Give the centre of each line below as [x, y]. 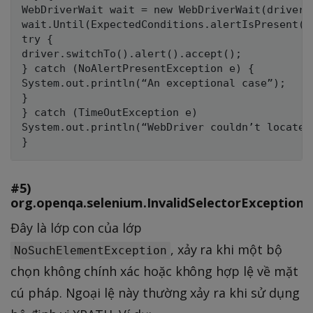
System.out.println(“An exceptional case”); [154, 83]
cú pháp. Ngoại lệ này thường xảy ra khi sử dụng [155, 292]
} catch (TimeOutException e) [110, 113]
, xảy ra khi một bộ [226, 249]
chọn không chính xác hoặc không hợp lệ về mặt [154, 271]
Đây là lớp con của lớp [76, 227]
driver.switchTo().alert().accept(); [132, 54]
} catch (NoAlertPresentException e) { [138, 69]
